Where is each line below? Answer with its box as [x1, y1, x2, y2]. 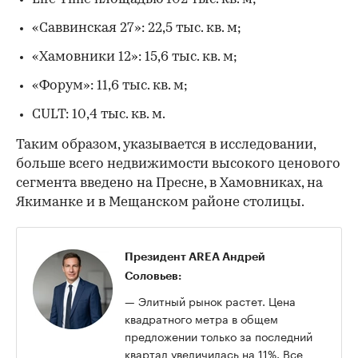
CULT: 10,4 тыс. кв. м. [32, 108, 165, 122]
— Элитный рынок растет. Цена [125, 292, 296, 310]
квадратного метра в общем [125, 309, 278, 328]
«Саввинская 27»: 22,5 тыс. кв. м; [32, 22, 241, 36]
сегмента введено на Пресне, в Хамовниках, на [16, 177, 323, 191]
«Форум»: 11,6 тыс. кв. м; [32, 79, 188, 93]
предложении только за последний [125, 327, 312, 345]
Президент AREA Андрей [125, 251, 265, 263]
